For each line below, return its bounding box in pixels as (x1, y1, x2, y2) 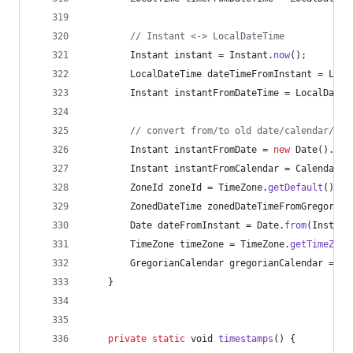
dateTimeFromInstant (207, 69, 312, 80)
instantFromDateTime (174, 87, 279, 98)
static (152, 333, 185, 344)
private (108, 333, 147, 344)
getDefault (268, 182, 323, 193)
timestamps (218, 333, 273, 344)
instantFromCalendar (174, 163, 279, 174)
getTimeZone (290, 239, 351, 250)
